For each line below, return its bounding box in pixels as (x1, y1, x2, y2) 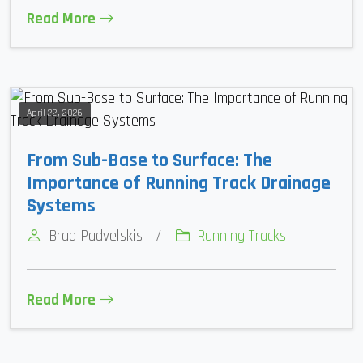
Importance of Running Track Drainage (27, 171, 331, 196)
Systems (27, 194, 96, 219)
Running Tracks (197, 226, 286, 247)
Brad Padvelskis (49, 226, 143, 247)
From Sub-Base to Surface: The (27, 148, 272, 173)
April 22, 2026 (27, 107, 83, 120)
